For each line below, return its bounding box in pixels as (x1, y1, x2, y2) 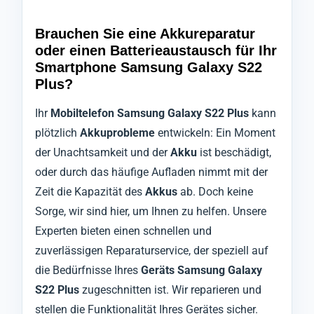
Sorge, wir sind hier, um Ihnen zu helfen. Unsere (35, 205, 266, 219)
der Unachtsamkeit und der (35, 146, 170, 160)
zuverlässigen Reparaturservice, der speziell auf (35, 244, 268, 258)
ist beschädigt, (197, 146, 271, 160)
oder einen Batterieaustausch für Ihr (35, 43, 277, 59)
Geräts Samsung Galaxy (141, 264, 262, 278)
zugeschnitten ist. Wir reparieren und (79, 283, 261, 297)
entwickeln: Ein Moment (155, 126, 275, 140)
